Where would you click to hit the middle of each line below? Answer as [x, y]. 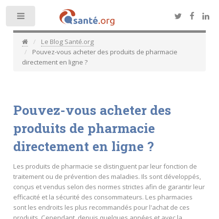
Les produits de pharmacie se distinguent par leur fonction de [105, 166]
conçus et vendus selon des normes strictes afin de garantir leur [109, 187]
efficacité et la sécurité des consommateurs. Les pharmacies [103, 197]
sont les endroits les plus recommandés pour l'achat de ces [101, 208]
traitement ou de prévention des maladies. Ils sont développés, [107, 177]
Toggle [52, 18]
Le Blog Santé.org [68, 42]
